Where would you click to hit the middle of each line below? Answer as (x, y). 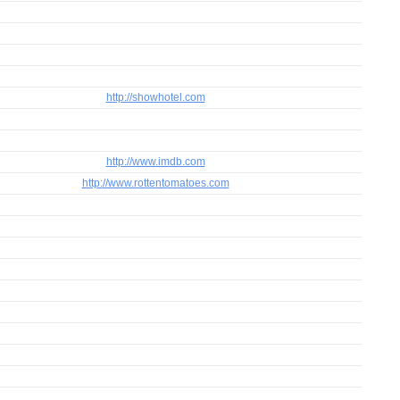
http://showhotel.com (155, 97)
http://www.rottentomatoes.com (155, 183)
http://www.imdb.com (155, 162)
